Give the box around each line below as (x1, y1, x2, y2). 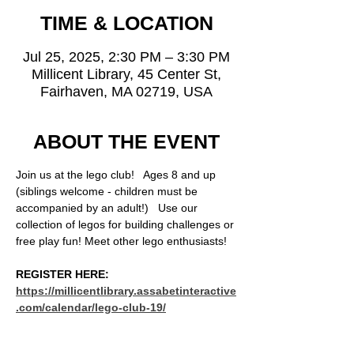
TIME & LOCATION (40, 12, 213, 34)
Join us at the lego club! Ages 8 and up (16, 168, 219, 181)
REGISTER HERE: (16, 268, 112, 281)
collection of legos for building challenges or (16, 218, 237, 231)
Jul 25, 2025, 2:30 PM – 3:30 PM (23, 49, 230, 65)
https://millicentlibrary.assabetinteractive (16, 284, 236, 297)
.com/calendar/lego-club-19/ (16, 301, 166, 314)
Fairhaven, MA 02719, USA (40, 84, 213, 100)
